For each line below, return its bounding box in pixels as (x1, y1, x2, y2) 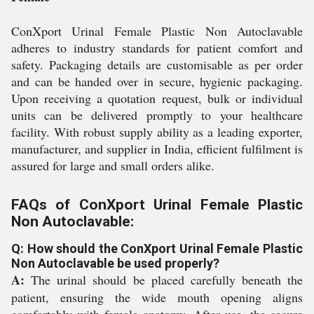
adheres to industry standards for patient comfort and (11, 39, 303, 56)
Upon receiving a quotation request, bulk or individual (11, 90, 303, 107)
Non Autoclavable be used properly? (11, 256, 219, 271)
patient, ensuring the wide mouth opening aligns (11, 289, 303, 306)
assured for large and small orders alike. (11, 157, 214, 174)
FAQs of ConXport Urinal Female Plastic (11, 196, 303, 213)
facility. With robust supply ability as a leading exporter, (11, 123, 303, 140)
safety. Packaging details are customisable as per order (11, 56, 303, 73)
